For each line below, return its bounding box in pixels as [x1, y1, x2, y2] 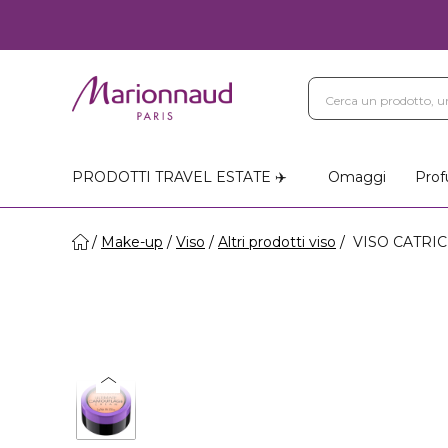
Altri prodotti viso [218, 233, 336, 251]
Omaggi [327, 168, 386, 186]
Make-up [101, 233, 163, 251]
